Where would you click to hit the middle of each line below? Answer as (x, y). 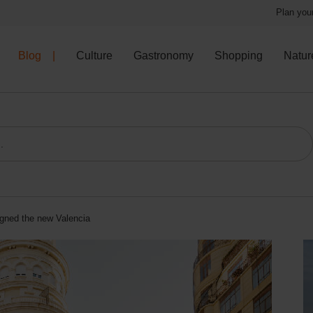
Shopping (239, 56)
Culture (94, 56)
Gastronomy (163, 56)
